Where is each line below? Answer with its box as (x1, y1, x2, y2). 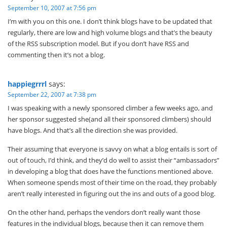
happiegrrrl (8, 79, 47, 89)
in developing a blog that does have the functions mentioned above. (8, 167, 213, 176)
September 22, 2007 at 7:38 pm (8, 90, 96, 99)
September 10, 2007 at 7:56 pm (8, 4, 96, 12)
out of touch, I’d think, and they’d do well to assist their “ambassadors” (8, 156, 219, 165)
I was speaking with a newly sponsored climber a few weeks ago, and (8, 103, 213, 112)
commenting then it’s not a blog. (8, 50, 105, 59)
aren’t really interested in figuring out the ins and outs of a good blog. (8, 189, 215, 198)
